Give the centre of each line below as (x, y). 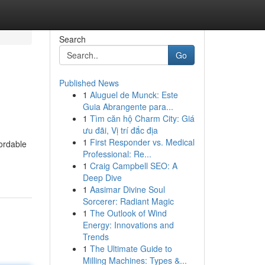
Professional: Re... (117, 154)
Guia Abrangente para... (128, 106)
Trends (96, 237)
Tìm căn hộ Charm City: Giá (142, 118)
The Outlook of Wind (128, 213)
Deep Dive (102, 177)
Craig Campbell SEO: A (133, 166)
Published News (89, 83)
